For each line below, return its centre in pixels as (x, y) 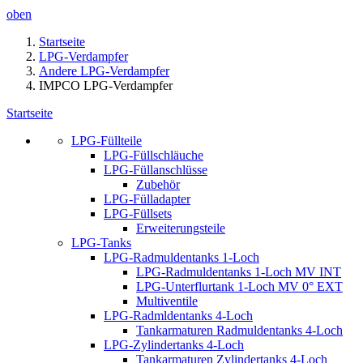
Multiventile (167, 301)
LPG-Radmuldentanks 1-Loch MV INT (239, 272)
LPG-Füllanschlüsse (156, 170)
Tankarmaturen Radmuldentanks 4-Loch (239, 330)
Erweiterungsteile (181, 228)
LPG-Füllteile (107, 141)
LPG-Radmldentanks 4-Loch (178, 316)
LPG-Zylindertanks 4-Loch (174, 345)
